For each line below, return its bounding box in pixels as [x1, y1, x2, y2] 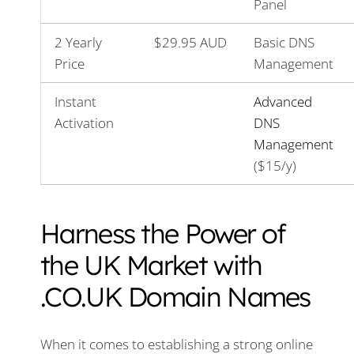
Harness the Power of [40, 217, 285, 250]
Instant [55, 92, 96, 111]
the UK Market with [40, 248, 262, 282]
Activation [55, 113, 114, 132]
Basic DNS [254, 32, 314, 51]
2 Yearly [55, 32, 102, 51]
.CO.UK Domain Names [40, 280, 311, 314]
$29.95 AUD [154, 32, 227, 51]
